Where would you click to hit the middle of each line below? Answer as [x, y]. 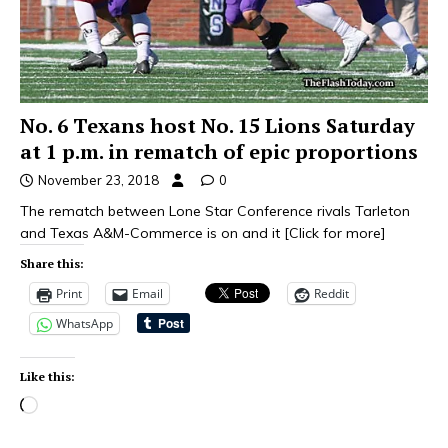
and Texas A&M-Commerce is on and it [152, 233]
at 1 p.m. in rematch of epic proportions [219, 152]
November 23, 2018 [98, 180]
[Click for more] [335, 233]
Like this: [47, 377]
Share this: [52, 264]
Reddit [331, 294]
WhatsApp [84, 324]
